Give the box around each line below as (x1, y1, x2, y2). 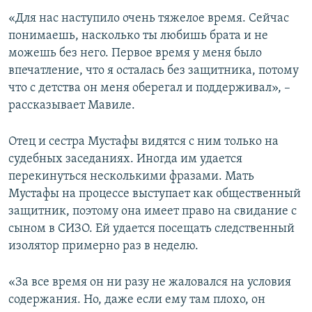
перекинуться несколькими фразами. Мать (8, 170, 254, 184)
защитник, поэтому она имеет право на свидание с (8, 205, 297, 219)
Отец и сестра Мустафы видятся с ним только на (8, 135, 279, 149)
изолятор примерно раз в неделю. (8, 240, 198, 253)
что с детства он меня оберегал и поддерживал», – (8, 81, 290, 95)
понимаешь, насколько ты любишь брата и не (8, 29, 268, 43)
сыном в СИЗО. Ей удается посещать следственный (8, 222, 295, 236)
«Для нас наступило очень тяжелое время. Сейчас (8, 12, 289, 26)
